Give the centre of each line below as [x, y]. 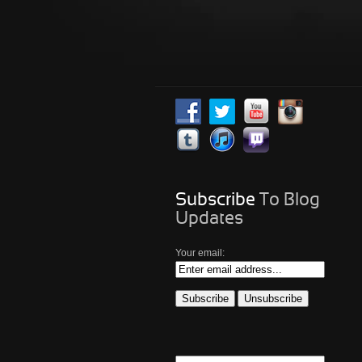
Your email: [200, 253]
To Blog [288, 201]
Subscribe [215, 201]
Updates [209, 219]
